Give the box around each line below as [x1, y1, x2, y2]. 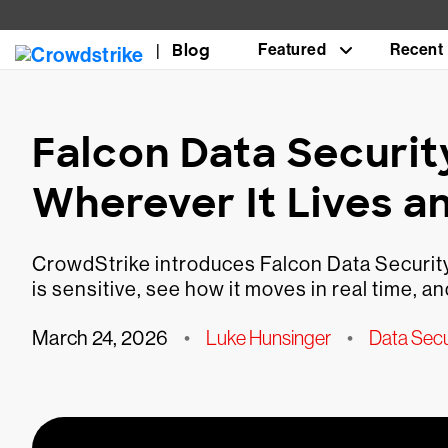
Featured [258, 40, 326, 59]
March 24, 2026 [32, 327, 169, 350]
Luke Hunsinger [206, 327, 332, 349]
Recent [390, 40, 443, 59]
